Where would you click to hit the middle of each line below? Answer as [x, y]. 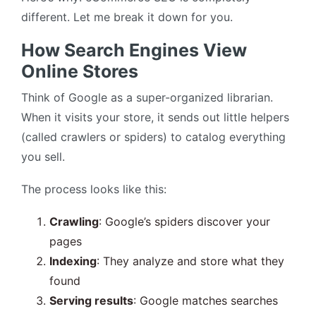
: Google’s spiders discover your [184, 222]
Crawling [74, 222]
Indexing [73, 261]
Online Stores [80, 72]
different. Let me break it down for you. [127, 17]
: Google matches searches [206, 301]
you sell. [43, 157]
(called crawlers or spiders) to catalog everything [153, 137]
